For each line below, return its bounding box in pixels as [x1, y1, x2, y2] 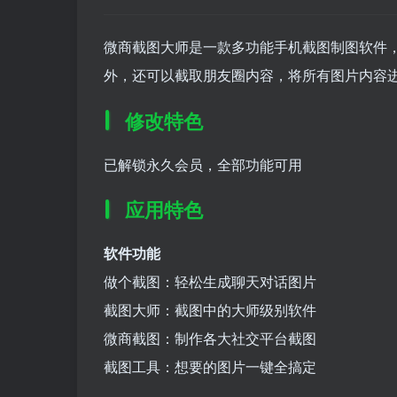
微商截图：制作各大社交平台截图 [104, 328, 316, 349]
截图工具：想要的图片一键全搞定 [104, 356, 316, 378]
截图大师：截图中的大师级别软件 [104, 300, 316, 321]
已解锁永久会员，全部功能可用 [104, 153, 302, 175]
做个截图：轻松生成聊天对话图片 [104, 271, 316, 292]
